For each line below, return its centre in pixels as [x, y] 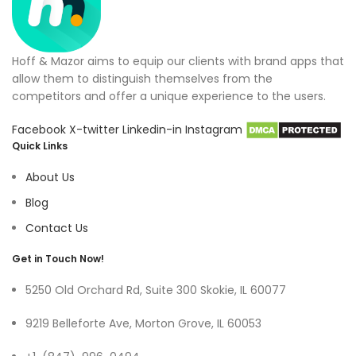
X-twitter [96, 130]
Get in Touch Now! [58, 259]
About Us [50, 178]
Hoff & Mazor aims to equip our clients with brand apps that [178, 62]
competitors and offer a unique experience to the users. [169, 97]
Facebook [41, 130]
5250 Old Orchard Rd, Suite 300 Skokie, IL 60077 [156, 290]
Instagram [215, 130]
